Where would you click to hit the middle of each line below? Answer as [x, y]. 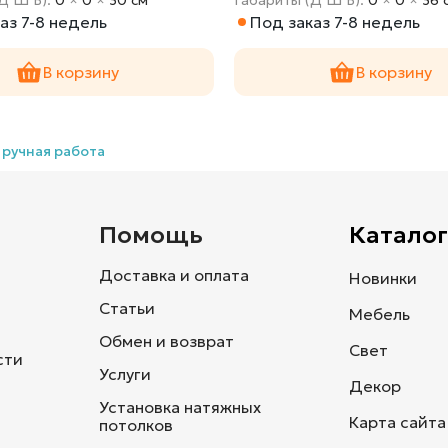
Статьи [127, 307]
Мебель [379, 313]
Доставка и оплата [174, 274]
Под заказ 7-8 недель [334, 21]
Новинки [382, 277]
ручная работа [54, 150]
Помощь [151, 234]
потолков [136, 424]
